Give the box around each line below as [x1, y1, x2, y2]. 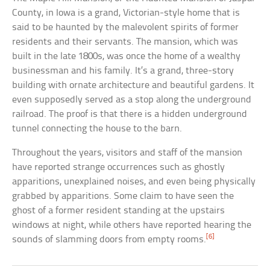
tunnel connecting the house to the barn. [12, 123, 183, 134]
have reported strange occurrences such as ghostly [12, 162, 225, 172]
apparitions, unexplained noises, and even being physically [12, 176, 256, 187]
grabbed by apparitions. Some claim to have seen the [12, 190, 234, 201]
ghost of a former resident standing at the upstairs [12, 205, 225, 216]
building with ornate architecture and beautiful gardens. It [12, 80, 255, 90]
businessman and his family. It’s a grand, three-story [12, 65, 234, 76]
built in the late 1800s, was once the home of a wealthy [12, 51, 241, 61]
